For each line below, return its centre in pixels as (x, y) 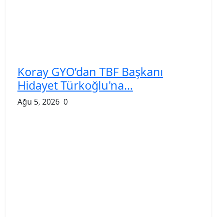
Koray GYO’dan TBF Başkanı (90, 71)
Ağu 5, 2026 (39, 101)
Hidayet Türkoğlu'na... (75, 85)
